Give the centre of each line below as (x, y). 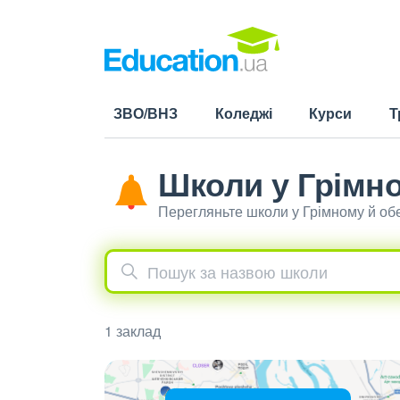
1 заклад (133, 331)
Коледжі (243, 113)
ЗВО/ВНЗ (146, 113)
